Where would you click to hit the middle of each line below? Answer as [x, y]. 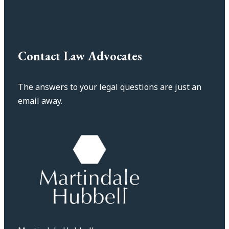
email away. [40, 101]
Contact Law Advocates [80, 56]
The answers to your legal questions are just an [110, 87]
